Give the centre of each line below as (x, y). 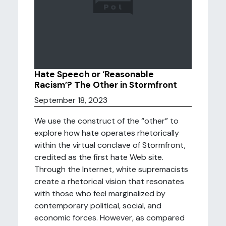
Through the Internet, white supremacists (111, 169)
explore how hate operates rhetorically (107, 133)
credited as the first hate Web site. (99, 157)
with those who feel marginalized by (100, 193)
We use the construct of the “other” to (106, 121)
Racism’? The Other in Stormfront (106, 85)
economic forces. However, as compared (109, 218)
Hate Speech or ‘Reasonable (94, 74)
